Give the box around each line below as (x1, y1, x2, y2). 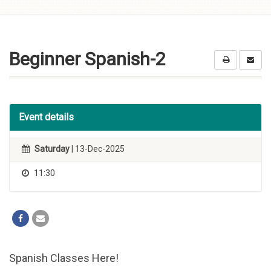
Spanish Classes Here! (9, 252, 119, 264)
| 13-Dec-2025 (70, 144, 125, 154)
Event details (19, 111, 74, 123)
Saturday (34, 144, 70, 154)
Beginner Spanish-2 (9, 48, 166, 70)
